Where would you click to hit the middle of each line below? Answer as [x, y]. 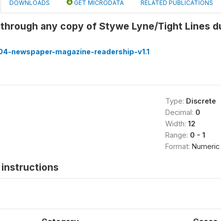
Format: [178, 146]
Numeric [205, 146]
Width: [176, 124]
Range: [177, 135]
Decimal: [180, 112]
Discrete [201, 101]
